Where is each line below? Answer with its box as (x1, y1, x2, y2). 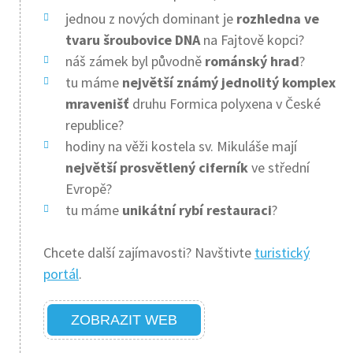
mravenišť (65, 95, 129, 113)
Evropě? (65, 180, 112, 198)
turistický (255, 243, 310, 262)
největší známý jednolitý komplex (122, 73, 336, 91)
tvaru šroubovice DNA (65, 31, 200, 49)
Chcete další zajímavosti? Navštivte (43, 243, 255, 262)
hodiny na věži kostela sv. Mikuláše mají (65, 137, 297, 155)
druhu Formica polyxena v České (129, 95, 321, 113)
